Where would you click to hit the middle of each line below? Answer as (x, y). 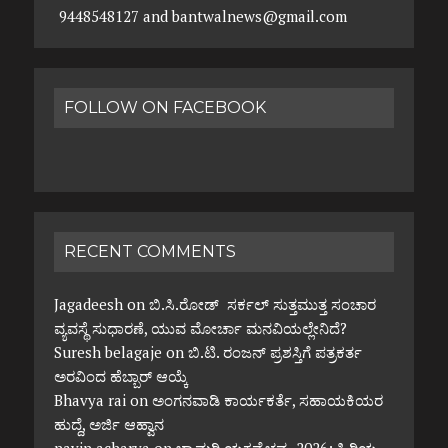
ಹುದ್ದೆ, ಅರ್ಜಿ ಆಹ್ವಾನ (108, 424)
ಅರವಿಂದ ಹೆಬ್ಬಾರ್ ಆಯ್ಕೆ (120, 376)
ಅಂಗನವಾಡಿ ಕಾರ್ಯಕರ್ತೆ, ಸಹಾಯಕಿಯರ (267, 400)
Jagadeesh (88, 304)
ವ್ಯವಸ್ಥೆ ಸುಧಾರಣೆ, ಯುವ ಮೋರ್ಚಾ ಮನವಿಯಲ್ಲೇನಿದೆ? (200, 328)
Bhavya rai (89, 400)
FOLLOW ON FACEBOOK (164, 108)
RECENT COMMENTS (149, 252)
